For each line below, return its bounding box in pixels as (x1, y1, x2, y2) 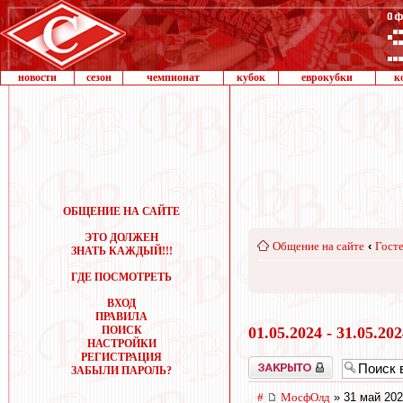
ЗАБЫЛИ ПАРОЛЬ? (71, 364, 172, 377)
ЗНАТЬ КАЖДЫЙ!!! (70, 245, 173, 257)
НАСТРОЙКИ (86, 337, 157, 350)
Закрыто (248, 355, 286, 369)
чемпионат (147, 71, 200, 84)
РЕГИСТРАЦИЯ (81, 351, 162, 363)
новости (18, 71, 57, 84)
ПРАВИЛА (95, 310, 148, 323)
